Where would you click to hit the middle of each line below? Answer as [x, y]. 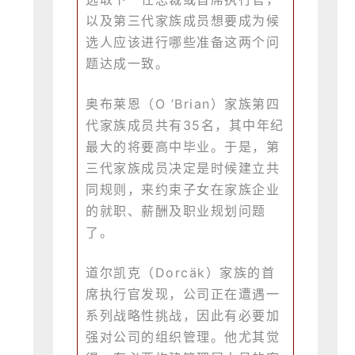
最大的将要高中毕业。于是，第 [183, 147]
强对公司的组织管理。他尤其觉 [183, 337]
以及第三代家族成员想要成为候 [183, 21]
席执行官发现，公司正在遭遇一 [183, 294]
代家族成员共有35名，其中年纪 [185, 126]
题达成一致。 [128, 64]
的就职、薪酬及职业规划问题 [176, 211]
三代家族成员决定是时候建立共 [183, 168]
